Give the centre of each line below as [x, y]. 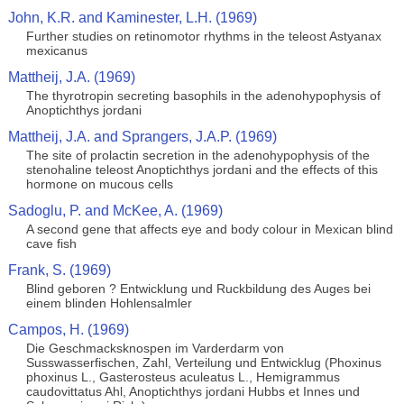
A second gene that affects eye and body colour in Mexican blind [209, 229]
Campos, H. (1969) [68, 330]
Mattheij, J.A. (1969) [71, 77]
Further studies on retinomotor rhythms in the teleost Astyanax [203, 36]
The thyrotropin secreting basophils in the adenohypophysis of [203, 96]
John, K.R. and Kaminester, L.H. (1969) [132, 18]
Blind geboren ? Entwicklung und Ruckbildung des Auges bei [198, 289]
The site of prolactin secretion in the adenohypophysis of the [197, 155]
